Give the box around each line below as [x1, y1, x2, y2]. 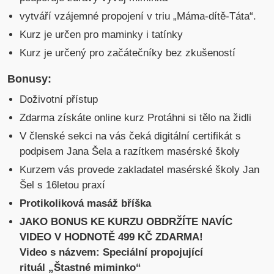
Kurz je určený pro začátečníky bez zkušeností [20, 47, 236, 59]
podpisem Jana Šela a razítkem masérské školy [20, 146, 240, 158]
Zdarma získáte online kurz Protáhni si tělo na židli [20, 112, 252, 124]
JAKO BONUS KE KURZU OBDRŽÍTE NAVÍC [20, 216, 233, 228]
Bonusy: [7, 73, 52, 86]
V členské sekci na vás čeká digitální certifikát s [20, 130, 242, 143]
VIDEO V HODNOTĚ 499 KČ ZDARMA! [20, 231, 204, 243]
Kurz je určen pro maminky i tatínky [20, 29, 183, 41]
